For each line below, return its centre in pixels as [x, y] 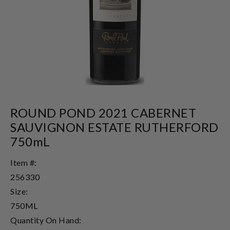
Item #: [24, 162]
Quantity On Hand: [46, 220]
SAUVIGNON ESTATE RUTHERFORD [114, 127]
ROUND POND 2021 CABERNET [103, 112]
